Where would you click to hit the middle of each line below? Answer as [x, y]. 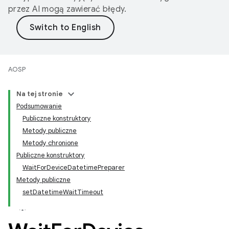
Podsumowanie [39, 106]
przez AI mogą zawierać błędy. [67, 9]
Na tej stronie [40, 94]
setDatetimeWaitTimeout [63, 192]
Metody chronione [50, 143]
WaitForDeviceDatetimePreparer [74, 167]
